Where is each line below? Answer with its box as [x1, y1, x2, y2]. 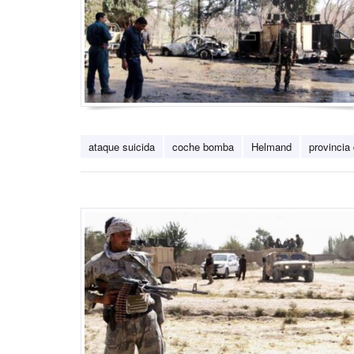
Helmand [251, 139, 292, 155]
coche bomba [172, 139, 234, 155]
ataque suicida [88, 139, 155, 155]
